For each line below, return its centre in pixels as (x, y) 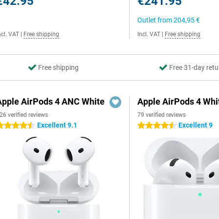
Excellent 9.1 (57, 125)
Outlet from (156, 20)
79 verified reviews (162, 115)
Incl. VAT (149, 34)
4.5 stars (151, 126)
